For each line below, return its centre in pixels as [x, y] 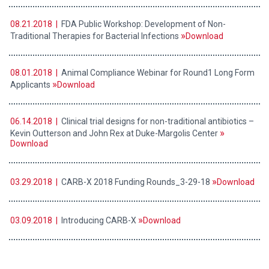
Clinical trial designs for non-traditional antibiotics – [157, 122]
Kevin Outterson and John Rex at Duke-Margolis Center [115, 134]
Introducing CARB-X [99, 221]
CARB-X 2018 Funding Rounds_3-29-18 [136, 182]
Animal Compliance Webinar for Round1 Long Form [157, 73]
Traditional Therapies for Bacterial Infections [95, 36]
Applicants [31, 85]
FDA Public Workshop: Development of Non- [143, 24]
